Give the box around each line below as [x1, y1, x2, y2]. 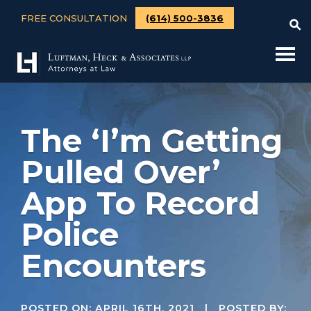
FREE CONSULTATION [21, 12, 130, 24]
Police [21, 215, 119, 253]
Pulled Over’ [21, 153, 221, 191]
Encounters [21, 246, 206, 285]
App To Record [21, 184, 260, 222]
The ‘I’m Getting [21, 121, 283, 160]
